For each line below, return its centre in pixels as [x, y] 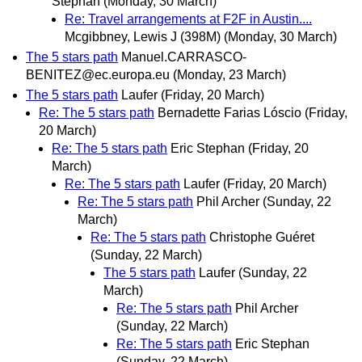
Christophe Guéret [262, 238]
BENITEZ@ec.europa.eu [98, 75]
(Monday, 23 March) [229, 75]
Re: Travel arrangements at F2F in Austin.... [188, 19]
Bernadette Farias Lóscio [229, 113]
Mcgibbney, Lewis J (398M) [143, 37]
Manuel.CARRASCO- [184, 57]
